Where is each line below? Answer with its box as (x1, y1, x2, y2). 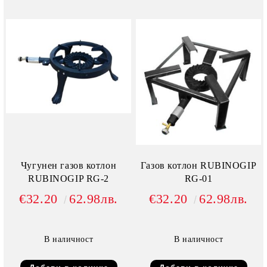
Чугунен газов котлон (20, 160, 117, 171)
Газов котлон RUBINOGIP (140, 160, 257, 171)
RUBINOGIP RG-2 (86, 173, 109, 184)
